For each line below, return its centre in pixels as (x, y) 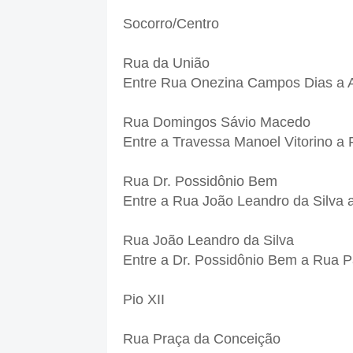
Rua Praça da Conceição (201, 339)
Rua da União (166, 63)
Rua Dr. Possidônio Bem (200, 182)
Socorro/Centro (171, 24)
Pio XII (143, 300)
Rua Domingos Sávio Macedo (216, 123)
